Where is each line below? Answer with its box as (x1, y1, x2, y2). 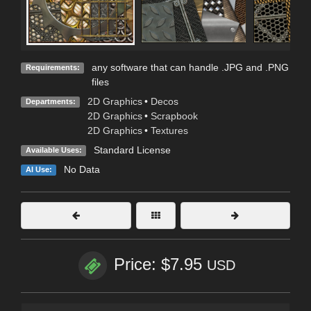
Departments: (25, 97, 76, 106)
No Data (63, 164, 100, 176)
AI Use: (25, 165, 52, 174)
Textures (150, 125, 188, 137)
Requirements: (25, 63, 80, 72)
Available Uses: (25, 146, 82, 155)
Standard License (93, 144, 171, 156)
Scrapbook (150, 110, 198, 122)
